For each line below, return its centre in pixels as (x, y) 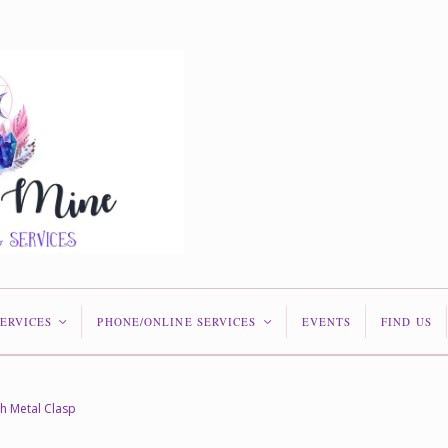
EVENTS (326, 321)
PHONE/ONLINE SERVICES (177, 321)
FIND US (406, 321)
